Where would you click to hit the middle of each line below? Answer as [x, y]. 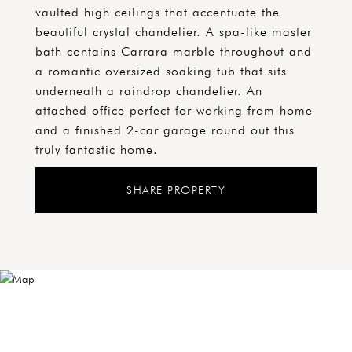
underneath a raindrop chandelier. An [149, 91]
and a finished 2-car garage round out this [165, 130]
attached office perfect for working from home [174, 110]
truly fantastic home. [97, 150]
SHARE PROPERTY [176, 190]
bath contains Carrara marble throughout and [174, 51]
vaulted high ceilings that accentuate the [158, 12]
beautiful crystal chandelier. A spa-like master [174, 32]
